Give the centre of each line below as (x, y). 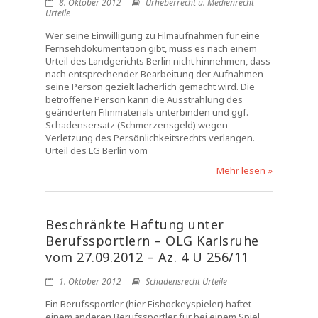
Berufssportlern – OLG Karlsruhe (152, 241)
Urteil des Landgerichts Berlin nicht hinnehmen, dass (158, 61)
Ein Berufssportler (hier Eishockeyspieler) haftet (148, 304)
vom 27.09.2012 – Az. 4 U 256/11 (147, 257)
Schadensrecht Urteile (186, 281)
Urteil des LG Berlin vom (97, 150)
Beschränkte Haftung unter (135, 224)
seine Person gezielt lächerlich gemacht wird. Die (150, 87)
